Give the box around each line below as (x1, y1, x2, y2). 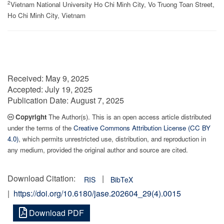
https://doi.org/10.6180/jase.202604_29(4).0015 (13, 187, 181, 199)
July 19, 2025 (45, 83, 92, 95)
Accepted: (7, 83, 45, 95)
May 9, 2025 (45, 72, 89, 84)
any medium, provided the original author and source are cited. (7, 145, 188, 154)
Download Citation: (7, 172, 77, 184)
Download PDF (27, 207, 84, 218)
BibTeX (110, 174, 133, 184)
